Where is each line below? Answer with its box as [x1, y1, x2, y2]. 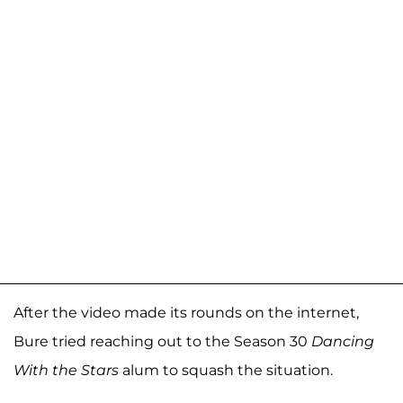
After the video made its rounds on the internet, [13, 304, 359, 322]
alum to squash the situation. [119, 362, 333, 380]
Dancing [311, 333, 374, 351]
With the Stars [13, 362, 119, 380]
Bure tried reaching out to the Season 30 [13, 333, 311, 351]
